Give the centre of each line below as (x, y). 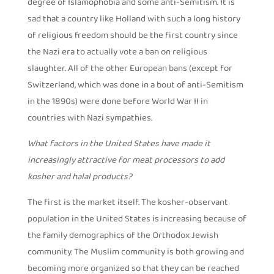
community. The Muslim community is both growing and (135, 253)
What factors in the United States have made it (119, 144)
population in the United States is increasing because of (137, 220)
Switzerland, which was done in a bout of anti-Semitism (135, 86)
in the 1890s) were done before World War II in (117, 102)
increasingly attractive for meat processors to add (126, 161)
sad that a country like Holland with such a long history (134, 20)
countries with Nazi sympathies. (90, 119)
